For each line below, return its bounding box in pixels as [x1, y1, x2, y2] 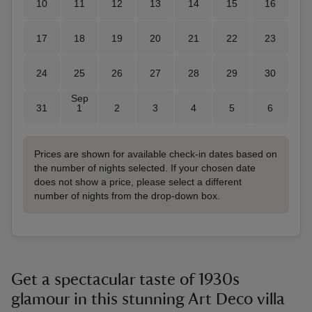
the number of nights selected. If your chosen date [34, 162, 256, 173]
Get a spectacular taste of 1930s [11, 272, 240, 288]
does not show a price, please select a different [34, 176, 242, 187]
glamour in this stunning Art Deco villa [11, 291, 285, 308]
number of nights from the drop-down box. [34, 190, 220, 201]
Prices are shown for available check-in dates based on [34, 148, 277, 159]
